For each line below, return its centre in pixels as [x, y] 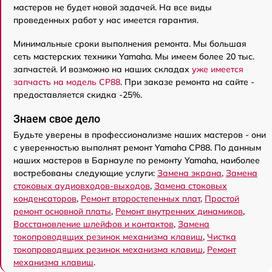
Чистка [222, 236]
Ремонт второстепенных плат [141, 198]
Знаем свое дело [57, 118]
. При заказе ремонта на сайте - [187, 82]
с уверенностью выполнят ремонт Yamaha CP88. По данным [137, 147]
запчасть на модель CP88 [67, 82]
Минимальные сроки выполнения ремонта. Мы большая [130, 43]
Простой [222, 198]
